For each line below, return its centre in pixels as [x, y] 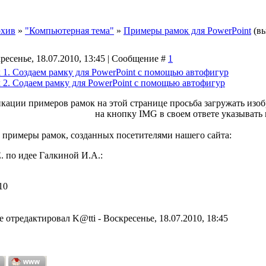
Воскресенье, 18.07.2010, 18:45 [166, 218]
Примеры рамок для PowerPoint [187, 31]
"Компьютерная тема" [69, 31]
